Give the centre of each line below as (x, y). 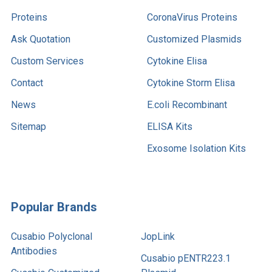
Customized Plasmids (194, 39)
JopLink (158, 236)
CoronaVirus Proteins (192, 17)
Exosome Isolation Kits (196, 148)
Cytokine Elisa (177, 61)
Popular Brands (54, 207)
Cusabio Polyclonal (52, 236)
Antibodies (34, 251)
